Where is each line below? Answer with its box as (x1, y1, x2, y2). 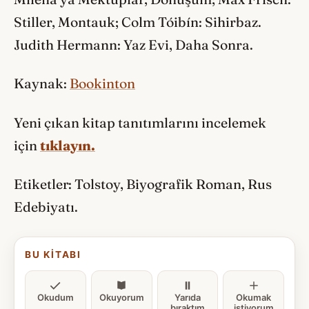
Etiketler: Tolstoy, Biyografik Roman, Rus (14, 176, 272, 193)
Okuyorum (99, 292, 144, 303)
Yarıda (174, 292, 201, 303)
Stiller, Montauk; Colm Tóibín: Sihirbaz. (14, 13, 261, 30)
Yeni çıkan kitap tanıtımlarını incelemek (14, 114, 266, 131)
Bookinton (70, 75, 135, 92)
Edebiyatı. (14, 199, 78, 216)
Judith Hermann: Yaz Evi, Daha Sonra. (14, 36, 253, 53)
